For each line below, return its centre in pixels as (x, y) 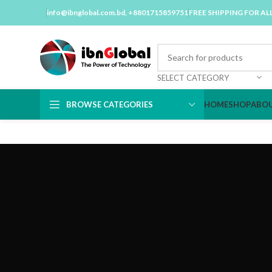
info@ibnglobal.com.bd (86, 12)
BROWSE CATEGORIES (110, 104)
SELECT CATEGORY (193, 77)
